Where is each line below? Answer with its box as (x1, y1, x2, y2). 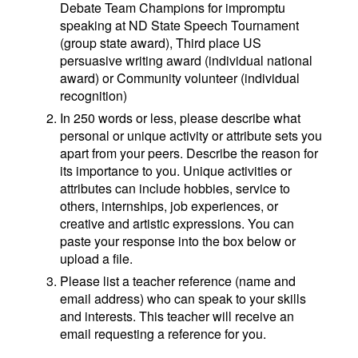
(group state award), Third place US (59, 34, 261, 53)
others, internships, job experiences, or (59, 197, 278, 216)
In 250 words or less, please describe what (59, 109, 300, 128)
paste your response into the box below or (59, 232, 296, 251)
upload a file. (59, 249, 133, 268)
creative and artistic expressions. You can (59, 214, 294, 233)
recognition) (59, 86, 127, 105)
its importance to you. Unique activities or (59, 161, 292, 181)
